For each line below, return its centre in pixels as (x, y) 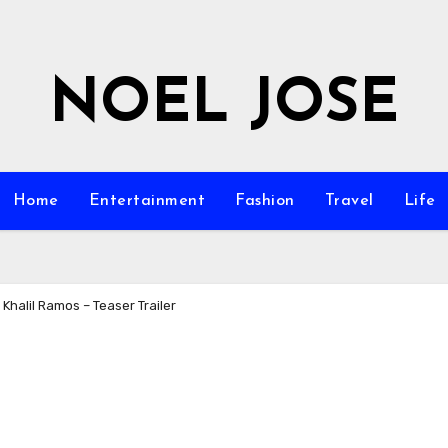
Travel (349, 201)
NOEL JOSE (224, 106)
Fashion (265, 201)
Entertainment (146, 201)
